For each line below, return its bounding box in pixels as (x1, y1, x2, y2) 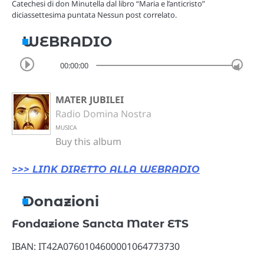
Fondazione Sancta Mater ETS (12, 217, 189, 231)
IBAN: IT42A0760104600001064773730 (12, 240, 180, 253)
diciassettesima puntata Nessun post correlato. (12, 9, 177, 21)
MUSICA (55, 123, 77, 132)
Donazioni (22, 193, 99, 210)
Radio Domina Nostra (55, 107, 151, 121)
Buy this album (55, 135, 121, 148)
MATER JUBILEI (55, 93, 124, 107)
